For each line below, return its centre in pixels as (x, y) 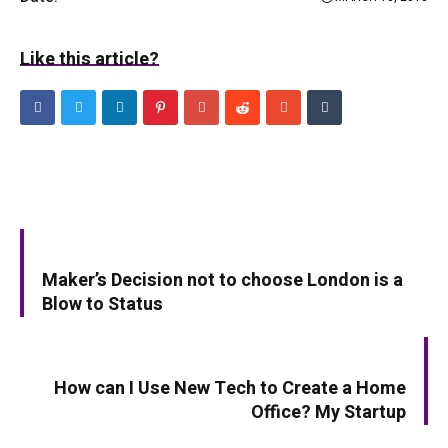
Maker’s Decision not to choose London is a (222, 281)
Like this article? (89, 60)
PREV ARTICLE (108, 242)
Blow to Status (102, 305)
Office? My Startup (328, 413)
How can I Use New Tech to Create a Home (230, 389)
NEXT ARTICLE (339, 350)
